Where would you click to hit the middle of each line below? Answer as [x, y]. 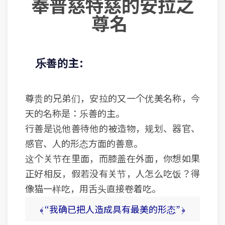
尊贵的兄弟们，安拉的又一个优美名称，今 [113, 98]
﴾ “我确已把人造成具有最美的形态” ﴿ [113, 209]
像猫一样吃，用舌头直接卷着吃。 [93, 189]
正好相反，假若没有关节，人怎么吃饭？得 [113, 174]
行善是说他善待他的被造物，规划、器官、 [113, 128]
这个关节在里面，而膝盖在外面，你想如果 [113, 158]
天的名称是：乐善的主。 [75, 113]
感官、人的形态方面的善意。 [84, 143]
